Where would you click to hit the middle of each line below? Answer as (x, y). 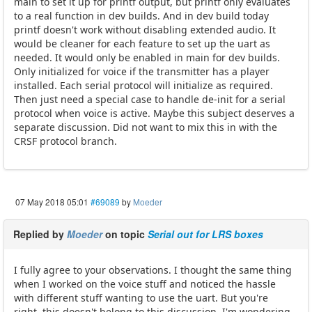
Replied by (40, 234)
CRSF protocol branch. (65, 141)
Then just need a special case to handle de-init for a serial (150, 100)
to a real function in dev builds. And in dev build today (141, 16)
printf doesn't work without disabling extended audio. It (145, 30)
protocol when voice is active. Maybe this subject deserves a (154, 114)
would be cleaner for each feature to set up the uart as (142, 44)
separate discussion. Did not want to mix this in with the (146, 127)
